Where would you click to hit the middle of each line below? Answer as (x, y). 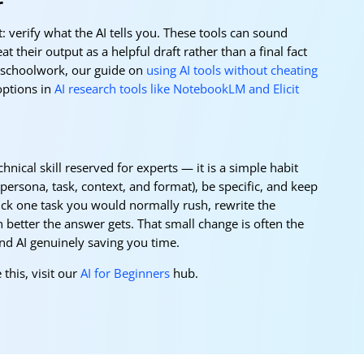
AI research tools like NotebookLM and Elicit (177, 88)
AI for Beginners (125, 273)
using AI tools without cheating (232, 69)
